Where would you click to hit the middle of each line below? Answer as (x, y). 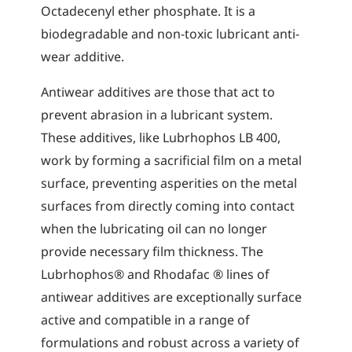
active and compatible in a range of (146, 319)
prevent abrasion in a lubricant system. (157, 114)
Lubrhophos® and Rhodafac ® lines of (156, 274)
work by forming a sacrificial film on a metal (172, 160)
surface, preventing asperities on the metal (169, 183)
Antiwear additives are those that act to (158, 92)
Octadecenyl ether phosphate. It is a (148, 11)
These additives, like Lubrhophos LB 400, (161, 137)
